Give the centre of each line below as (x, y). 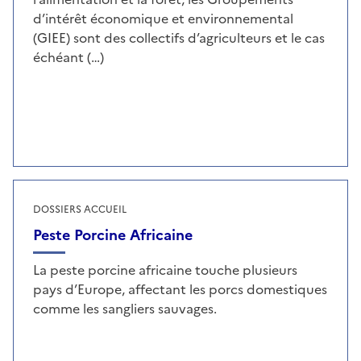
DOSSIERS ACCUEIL (80, 210)
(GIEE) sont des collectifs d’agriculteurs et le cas (179, 38)
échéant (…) (68, 58)
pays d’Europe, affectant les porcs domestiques (180, 290)
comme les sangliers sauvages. (125, 309)
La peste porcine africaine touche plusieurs (165, 270)
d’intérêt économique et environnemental (163, 19)
